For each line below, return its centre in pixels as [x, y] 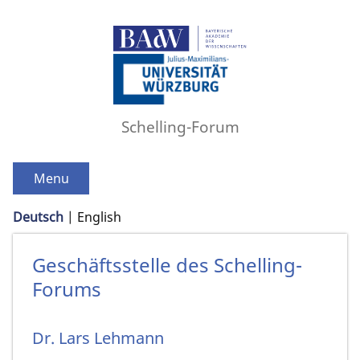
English [99, 217]
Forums [67, 289]
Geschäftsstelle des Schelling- [167, 265]
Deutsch [38, 217]
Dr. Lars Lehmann [98, 337]
